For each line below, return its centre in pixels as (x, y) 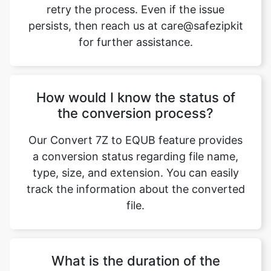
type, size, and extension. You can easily (135, 166)
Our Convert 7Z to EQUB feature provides (135, 133)
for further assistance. (135, 35)
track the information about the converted (135, 182)
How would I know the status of (135, 91)
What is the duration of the (135, 254)
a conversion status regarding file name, (135, 150)
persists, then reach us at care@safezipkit (135, 19)
